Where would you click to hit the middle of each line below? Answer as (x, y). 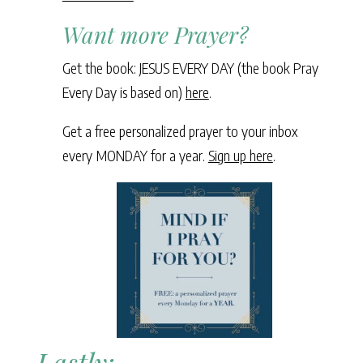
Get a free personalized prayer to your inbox (179, 131)
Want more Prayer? (155, 35)
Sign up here (240, 156)
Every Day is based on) (124, 92)
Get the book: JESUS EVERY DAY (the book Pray (190, 68)
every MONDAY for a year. (135, 156)
